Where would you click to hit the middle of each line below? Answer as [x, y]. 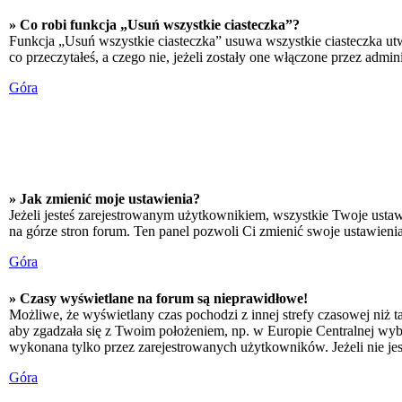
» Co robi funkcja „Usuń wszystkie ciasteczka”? [154, 25]
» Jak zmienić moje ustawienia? [105, 199]
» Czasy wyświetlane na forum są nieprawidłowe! [158, 298]
